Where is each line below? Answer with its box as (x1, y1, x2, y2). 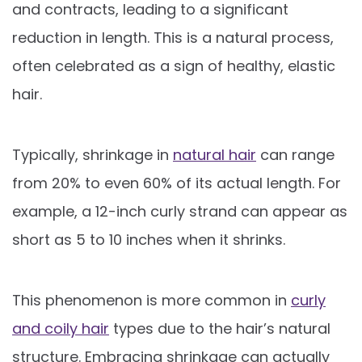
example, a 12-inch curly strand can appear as (12, 200, 347, 221)
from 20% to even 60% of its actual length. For (12, 172, 341, 193)
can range (256, 144, 335, 165)
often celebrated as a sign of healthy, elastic (12, 55, 335, 76)
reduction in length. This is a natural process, (12, 27, 334, 48)
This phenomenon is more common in (12, 289, 291, 310)
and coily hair (12, 318, 109, 339)
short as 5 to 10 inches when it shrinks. (12, 229, 285, 250)
